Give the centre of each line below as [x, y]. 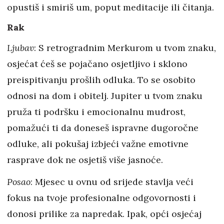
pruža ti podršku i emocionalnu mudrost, [96, 112]
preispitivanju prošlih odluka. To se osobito [101, 80]
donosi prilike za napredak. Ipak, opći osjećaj [104, 214]
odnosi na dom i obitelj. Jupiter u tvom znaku [105, 96]
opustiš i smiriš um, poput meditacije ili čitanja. [110, 7]
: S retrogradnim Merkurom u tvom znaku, [125, 48]
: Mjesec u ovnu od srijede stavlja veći [112, 182]
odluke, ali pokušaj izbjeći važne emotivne [98, 144]
